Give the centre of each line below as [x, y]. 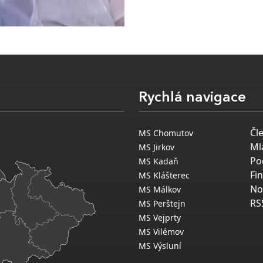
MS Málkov [160, 189]
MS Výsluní [160, 245]
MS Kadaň [159, 161]
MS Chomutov [166, 133]
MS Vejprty [160, 217]
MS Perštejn [162, 203]
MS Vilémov [161, 231]
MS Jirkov [156, 147]
